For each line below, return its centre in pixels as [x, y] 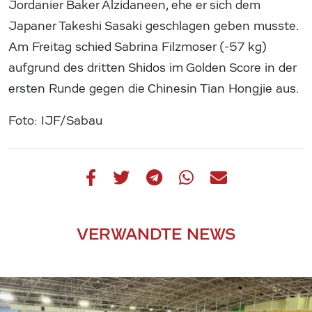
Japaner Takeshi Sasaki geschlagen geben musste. [154, 26]
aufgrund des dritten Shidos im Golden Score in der [152, 68]
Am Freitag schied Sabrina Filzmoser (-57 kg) [138, 47]
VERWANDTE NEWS [156, 234]
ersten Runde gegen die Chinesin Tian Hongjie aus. [154, 89]
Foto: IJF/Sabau [55, 121]
